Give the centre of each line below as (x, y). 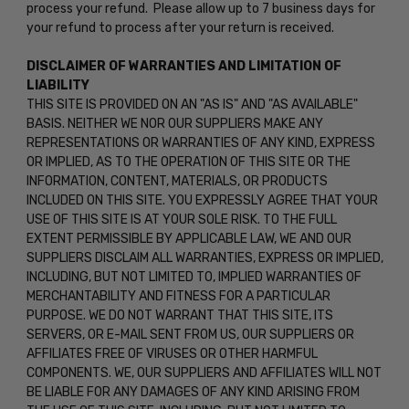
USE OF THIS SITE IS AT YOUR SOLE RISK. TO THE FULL (181, 219)
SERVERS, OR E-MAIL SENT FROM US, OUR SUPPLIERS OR (190, 334)
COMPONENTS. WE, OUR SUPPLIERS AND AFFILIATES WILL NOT (204, 372)
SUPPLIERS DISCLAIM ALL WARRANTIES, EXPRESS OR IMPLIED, (204, 257)
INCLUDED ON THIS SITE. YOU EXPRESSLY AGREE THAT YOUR (202, 200)
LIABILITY (58, 85)
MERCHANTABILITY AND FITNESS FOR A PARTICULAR (178, 296)
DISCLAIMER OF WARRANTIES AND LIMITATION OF (184, 66)
